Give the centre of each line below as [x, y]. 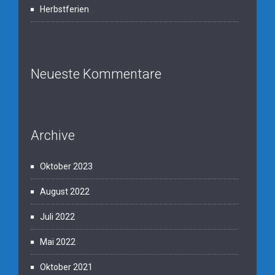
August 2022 [65, 191]
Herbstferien [64, 9]
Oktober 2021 [66, 267]
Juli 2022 [57, 216]
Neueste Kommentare [96, 74]
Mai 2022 [58, 242]
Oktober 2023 [66, 166]
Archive [53, 135]
